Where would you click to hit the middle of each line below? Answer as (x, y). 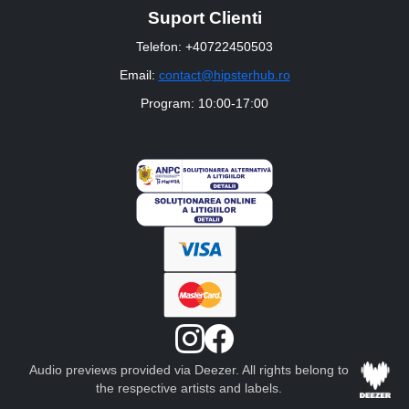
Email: (139, 74)
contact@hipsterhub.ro (224, 74)
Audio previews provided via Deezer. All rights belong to (189, 370)
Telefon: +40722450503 (204, 46)
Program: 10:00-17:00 (204, 103)
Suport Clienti (204, 17)
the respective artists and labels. (189, 388)
